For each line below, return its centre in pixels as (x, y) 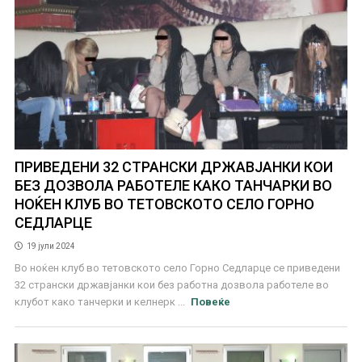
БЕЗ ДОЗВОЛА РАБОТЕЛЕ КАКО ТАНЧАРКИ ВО (173, 185)
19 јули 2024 (51, 246)
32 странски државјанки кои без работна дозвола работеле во (171, 284)
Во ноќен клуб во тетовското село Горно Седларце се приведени (177, 267)
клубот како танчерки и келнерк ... (101, 301)
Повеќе (211, 301)
